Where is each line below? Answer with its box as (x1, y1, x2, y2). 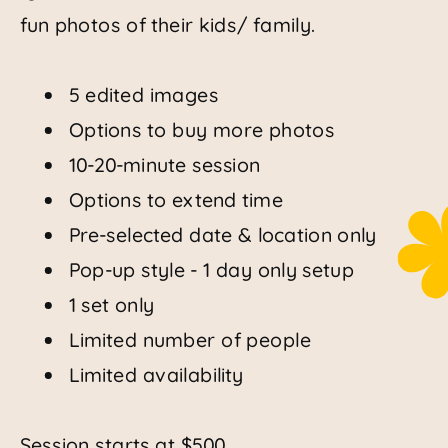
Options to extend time (68, 187, 283, 213)
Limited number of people (68, 327, 311, 353)
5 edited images (68, 82, 219, 108)
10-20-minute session (68, 152, 261, 178)
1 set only (68, 292, 154, 318)
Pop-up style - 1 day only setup (68, 257, 355, 283)
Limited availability (68, 362, 244, 388)
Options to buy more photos (68, 117, 335, 143)
